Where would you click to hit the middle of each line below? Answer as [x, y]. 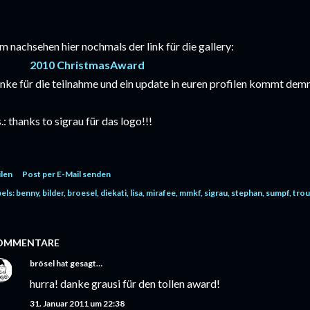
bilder [53, 193]
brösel [42, 263]
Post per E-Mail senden [66, 174]
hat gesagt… [79, 263]
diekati [113, 193]
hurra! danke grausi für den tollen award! [125, 283]
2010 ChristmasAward [87, 65]
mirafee [161, 193]
